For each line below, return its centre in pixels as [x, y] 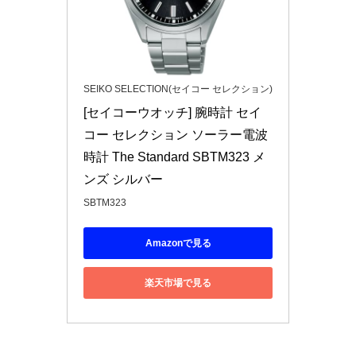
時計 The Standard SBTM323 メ [174, 157]
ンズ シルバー [123, 180]
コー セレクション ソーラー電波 [176, 135]
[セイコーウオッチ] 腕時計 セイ [172, 113]
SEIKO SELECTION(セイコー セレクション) [178, 89]
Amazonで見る [178, 243]
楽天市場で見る [178, 282]
